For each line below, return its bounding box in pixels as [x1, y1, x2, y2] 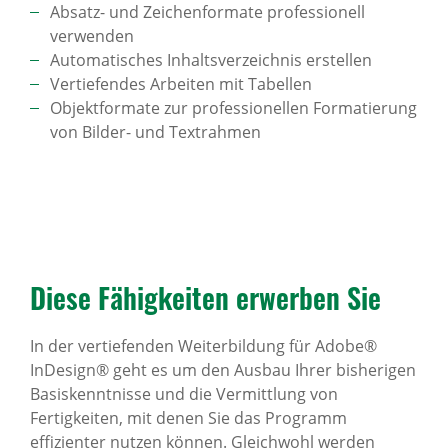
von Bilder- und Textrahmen [50, 121, 261, 143]
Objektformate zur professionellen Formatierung [50, 97, 417, 119]
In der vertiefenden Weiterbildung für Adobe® [30, 335, 377, 357]
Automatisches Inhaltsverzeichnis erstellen [50, 49, 372, 71]
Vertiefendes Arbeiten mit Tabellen [50, 73, 312, 95]
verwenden [50, 25, 134, 47]
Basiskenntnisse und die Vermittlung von [30, 383, 338, 405]
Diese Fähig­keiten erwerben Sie [30, 277, 381, 318]
